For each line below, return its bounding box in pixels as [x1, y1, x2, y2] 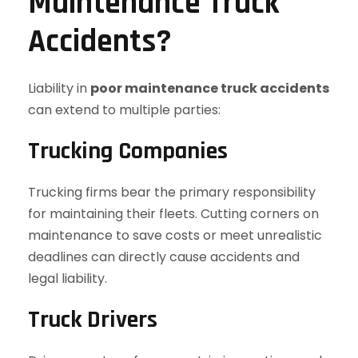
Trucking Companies [28, 136, 228, 166]
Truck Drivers [28, 304, 157, 335]
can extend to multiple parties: [28, 101, 221, 119]
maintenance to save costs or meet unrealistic [28, 226, 322, 245]
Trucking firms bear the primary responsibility [28, 183, 316, 201]
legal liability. [28, 269, 107, 288]
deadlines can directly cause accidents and [28, 248, 300, 266]
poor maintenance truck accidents [90, 79, 329, 97]
